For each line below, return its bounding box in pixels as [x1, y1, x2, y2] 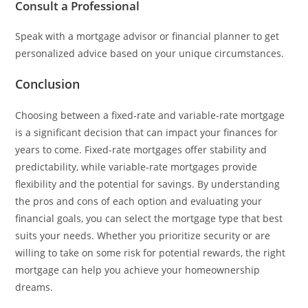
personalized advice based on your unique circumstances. [15, 46, 285, 60]
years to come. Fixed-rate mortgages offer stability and [15, 142, 267, 156]
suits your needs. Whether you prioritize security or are [15, 228, 271, 242]
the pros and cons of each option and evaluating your [15, 194, 263, 208]
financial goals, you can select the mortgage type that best [15, 211, 283, 225]
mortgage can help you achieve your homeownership [15, 263, 261, 276]
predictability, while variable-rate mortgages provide [15, 159, 258, 173]
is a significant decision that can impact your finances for [15, 125, 278, 139]
